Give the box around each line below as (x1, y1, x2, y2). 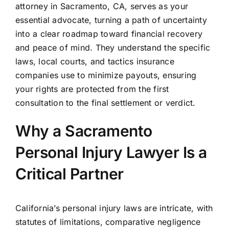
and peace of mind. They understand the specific (15, 42, 211, 53)
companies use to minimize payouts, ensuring (15, 70, 197, 81)
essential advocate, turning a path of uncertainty (15, 15, 207, 26)
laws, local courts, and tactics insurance (15, 56, 174, 67)
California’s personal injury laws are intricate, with (15, 203, 213, 214)
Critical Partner (15, 165, 124, 184)
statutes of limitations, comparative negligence (15, 217, 201, 227)
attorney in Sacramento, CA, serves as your (15, 1, 189, 12)
